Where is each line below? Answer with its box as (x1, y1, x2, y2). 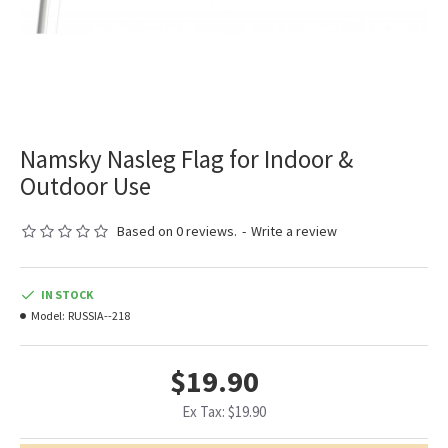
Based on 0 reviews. (117, 222, 237, 241)
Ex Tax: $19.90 (182, 402, 266, 422)
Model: (31, 308, 65, 324)
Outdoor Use (20, 170, 151, 203)
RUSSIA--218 (68, 308, 130, 324)
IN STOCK (41, 287, 93, 303)
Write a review (251, 222, 337, 241)
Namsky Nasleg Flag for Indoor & (20, 143, 353, 176)
